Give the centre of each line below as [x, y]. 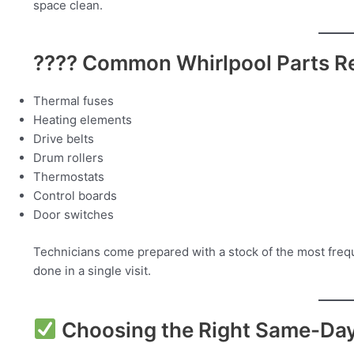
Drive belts [64, 139]
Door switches [73, 215]
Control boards [75, 196]
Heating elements [83, 120]
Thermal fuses [73, 101]
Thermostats [69, 177]
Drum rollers [68, 158]
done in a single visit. [92, 270]
